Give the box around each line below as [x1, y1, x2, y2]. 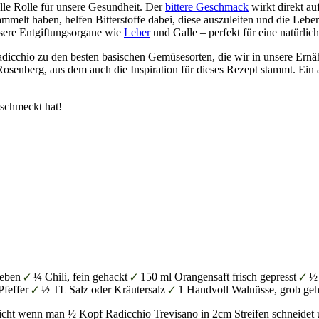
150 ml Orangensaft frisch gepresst [140, 270, 299, 283]
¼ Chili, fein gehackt [33, 270, 130, 283]
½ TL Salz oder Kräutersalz [41, 283, 168, 296]
